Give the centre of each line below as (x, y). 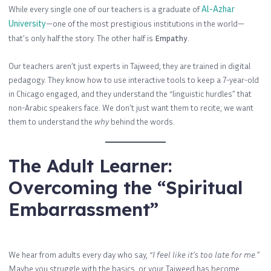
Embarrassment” (83, 209)
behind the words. (142, 121)
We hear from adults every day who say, (79, 254)
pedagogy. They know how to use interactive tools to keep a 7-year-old (134, 79)
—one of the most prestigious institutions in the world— (145, 24)
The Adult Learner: (90, 165)
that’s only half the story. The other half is (82, 38)
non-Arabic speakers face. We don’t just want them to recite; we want (131, 107)
